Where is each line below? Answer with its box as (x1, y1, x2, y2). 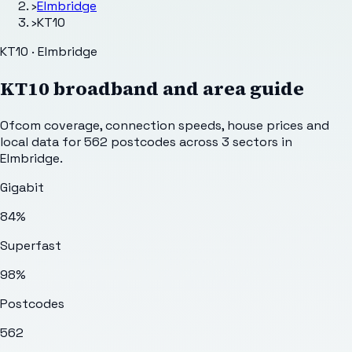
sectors (233, 133, 278, 150)
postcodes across (108, 133, 222, 150)
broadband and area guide (49, 75, 304, 101)
